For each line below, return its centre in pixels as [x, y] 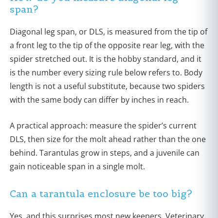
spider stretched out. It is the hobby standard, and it [106, 59]
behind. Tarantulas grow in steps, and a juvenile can [105, 153]
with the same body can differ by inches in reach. [99, 100]
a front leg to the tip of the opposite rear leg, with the [107, 45]
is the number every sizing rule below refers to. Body [106, 72]
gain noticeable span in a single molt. [77, 166]
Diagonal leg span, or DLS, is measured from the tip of [109, 31]
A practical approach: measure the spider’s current [103, 125]
